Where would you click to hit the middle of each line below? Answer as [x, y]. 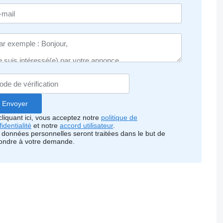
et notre [46, 126]
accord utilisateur [86, 126]
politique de [119, 118]
